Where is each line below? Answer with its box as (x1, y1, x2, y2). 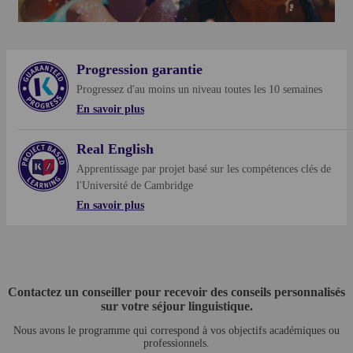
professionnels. (143, 336, 210, 349)
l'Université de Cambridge (76, 179, 193, 191)
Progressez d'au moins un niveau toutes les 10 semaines (76, 83, 322, 95)
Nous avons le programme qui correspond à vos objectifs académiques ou (13, 324, 340, 336)
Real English (76, 140, 154, 157)
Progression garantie (76, 61, 203, 77)
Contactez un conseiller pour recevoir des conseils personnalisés (8, 284, 345, 299)
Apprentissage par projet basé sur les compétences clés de (76, 162, 331, 175)
